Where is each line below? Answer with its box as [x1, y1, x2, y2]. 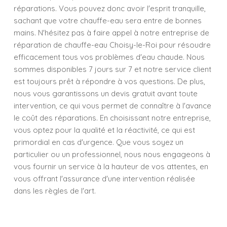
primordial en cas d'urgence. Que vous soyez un [14, 137, 183, 147]
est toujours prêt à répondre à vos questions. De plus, [14, 77, 205, 86]
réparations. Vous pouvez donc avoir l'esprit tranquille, [14, 4, 206, 13]
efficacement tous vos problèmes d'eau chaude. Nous [14, 52, 205, 62]
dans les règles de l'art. [14, 186, 96, 196]
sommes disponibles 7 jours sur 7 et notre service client [14, 64, 211, 74]
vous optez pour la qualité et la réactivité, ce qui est [14, 125, 195, 135]
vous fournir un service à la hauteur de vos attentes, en [14, 162, 208, 171]
